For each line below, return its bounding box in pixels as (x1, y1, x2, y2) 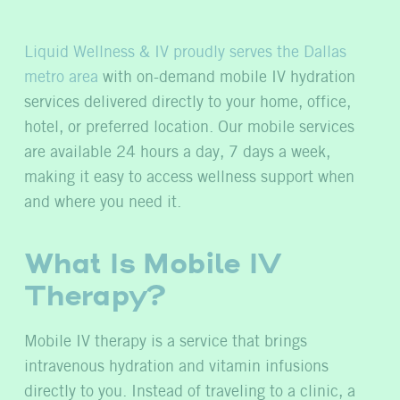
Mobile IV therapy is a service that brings (24, 334, 307, 349)
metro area (24, 70, 98, 85)
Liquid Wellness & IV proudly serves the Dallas (24, 45, 346, 60)
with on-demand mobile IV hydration (98, 70, 355, 85)
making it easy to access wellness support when (24, 170, 354, 185)
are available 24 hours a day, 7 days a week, (24, 145, 330, 160)
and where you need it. (24, 195, 181, 210)
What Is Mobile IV (24, 246, 282, 280)
